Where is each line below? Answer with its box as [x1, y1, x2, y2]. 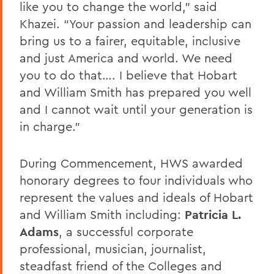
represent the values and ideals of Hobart [20, 190, 253, 206]
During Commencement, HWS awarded [20, 155, 243, 171]
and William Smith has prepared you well [20, 84, 251, 100]
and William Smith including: [20, 207, 185, 223]
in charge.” [20, 119, 80, 135]
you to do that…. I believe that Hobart [20, 67, 237, 83]
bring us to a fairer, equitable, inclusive [20, 33, 240, 49]
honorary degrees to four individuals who [20, 172, 253, 188]
